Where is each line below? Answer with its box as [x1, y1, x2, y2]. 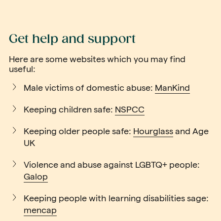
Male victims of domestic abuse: [24, 83, 155, 92]
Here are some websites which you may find [9, 54, 185, 64]
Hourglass [133, 126, 173, 136]
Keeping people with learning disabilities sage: [24, 193, 209, 203]
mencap [24, 205, 57, 215]
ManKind [155, 83, 190, 92]
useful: [9, 64, 36, 74]
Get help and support [9, 32, 136, 46]
